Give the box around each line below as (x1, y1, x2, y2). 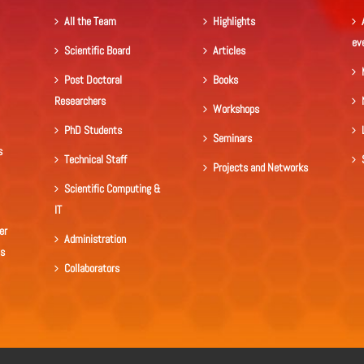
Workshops (212, 102, 259, 117)
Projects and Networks (212, 160, 308, 175)
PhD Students (63, 123, 122, 138)
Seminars (212, 131, 252, 146)
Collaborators (63, 261, 119, 276)
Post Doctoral (63, 72, 122, 88)
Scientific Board (63, 43, 130, 58)
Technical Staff (63, 152, 127, 167)
